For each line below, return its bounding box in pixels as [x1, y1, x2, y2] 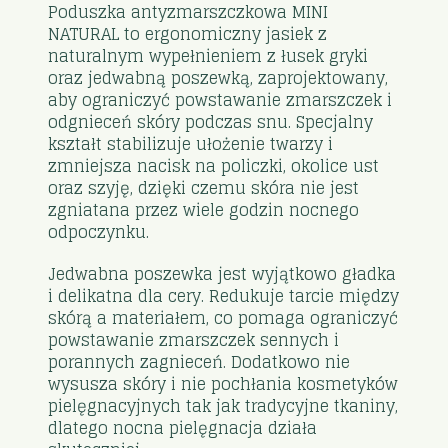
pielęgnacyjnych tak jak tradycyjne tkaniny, [48, 391, 399, 420]
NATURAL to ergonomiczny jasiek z [48, 19, 328, 48]
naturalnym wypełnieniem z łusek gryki [48, 41, 369, 70]
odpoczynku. [48, 217, 150, 246]
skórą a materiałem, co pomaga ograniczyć [48, 303, 399, 332]
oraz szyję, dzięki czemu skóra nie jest [48, 173, 360, 202]
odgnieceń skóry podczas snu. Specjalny [48, 107, 374, 136]
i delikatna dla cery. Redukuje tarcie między [48, 281, 400, 310]
